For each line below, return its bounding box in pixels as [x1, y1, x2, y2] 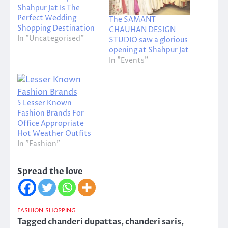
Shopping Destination [17, 23, 95, 33]
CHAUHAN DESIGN [109, 25, 176, 35]
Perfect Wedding [17, 13, 76, 23]
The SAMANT [109, 15, 156, 25]
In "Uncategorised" [17, 33, 84, 43]
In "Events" [109, 55, 148, 66]
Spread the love [17, 166, 83, 178]
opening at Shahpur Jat [109, 45, 189, 55]
